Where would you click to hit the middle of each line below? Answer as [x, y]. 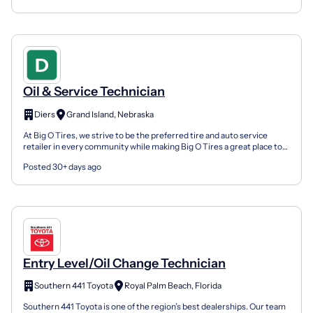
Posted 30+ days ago [62, 166]
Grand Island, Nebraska [110, 114]
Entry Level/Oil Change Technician [124, 263]
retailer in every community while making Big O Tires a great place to [153, 146]
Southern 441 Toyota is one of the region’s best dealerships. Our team [154, 306]
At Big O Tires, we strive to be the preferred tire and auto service [145, 135]
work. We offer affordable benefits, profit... [104, 157]
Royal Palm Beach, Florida [173, 286]
